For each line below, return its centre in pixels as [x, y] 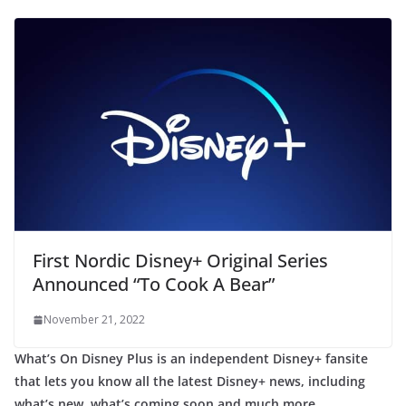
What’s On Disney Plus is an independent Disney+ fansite [191, 358]
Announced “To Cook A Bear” [154, 284]
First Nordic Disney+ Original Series [180, 260]
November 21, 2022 [94, 319]
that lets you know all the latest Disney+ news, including [190, 381]
